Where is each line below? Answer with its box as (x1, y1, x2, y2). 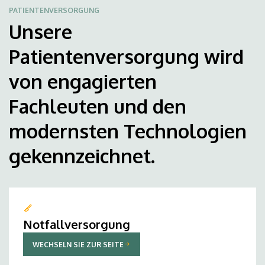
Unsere (9, 20, 72, 44)
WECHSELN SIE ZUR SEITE (33, 240, 124, 249)
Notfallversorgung (23, 216, 130, 232)
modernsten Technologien (9, 119, 247, 144)
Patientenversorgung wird (9, 44, 244, 69)
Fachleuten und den (9, 94, 186, 119)
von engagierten (9, 69, 157, 94)
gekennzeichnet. (9, 144, 155, 169)
